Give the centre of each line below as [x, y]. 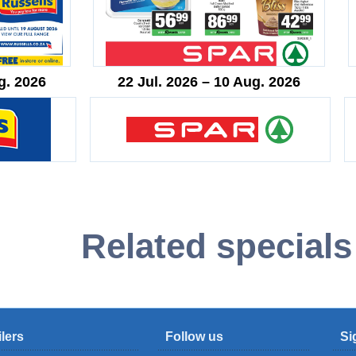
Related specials [216, 246]
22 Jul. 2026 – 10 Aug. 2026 [209, 81]
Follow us [194, 336]
